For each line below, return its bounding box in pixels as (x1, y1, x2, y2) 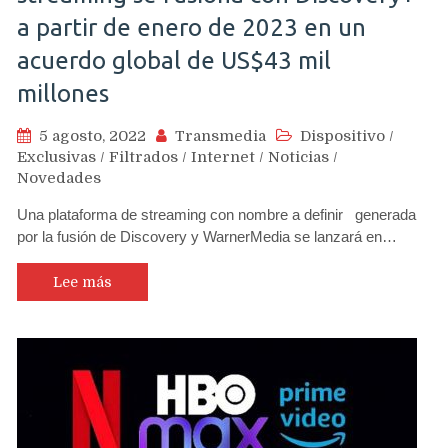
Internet (191, 147, 255, 166)
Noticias (268, 147, 329, 166)
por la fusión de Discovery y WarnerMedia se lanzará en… (17, 227, 397, 245)
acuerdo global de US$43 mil (17, 46, 331, 74)
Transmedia (175, 126, 266, 145)
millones (17, 79, 109, 107)
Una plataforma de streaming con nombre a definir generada (17, 205, 416, 223)
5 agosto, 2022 (39, 126, 146, 145)
